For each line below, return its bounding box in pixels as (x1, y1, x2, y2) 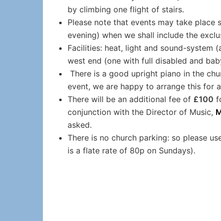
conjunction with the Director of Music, (68, 107, 216, 117)
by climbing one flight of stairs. (68, 4, 184, 14)
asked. (68, 120, 92, 130)
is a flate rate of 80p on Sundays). (68, 146, 195, 155)
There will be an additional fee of (68, 94, 193, 104)
